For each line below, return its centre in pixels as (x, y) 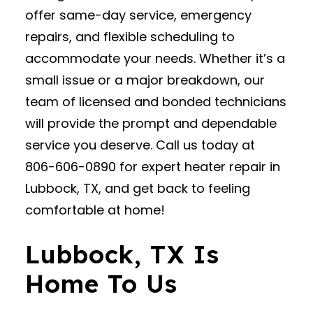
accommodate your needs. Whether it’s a (155, 58)
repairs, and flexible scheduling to (130, 37)
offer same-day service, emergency (138, 15)
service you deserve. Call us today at (140, 145)
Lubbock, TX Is (122, 254)
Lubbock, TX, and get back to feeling (138, 188)
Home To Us (102, 284)
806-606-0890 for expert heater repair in (153, 167)
